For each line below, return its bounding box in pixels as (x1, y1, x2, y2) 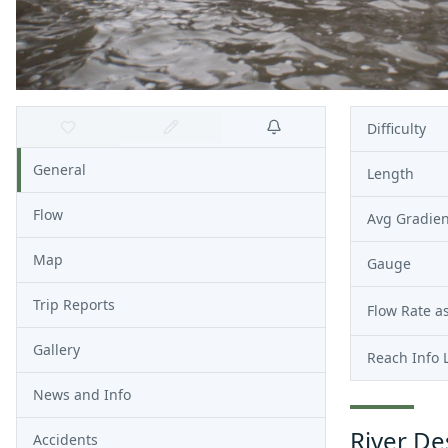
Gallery (33, 340, 80, 359)
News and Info (33, 385, 131, 404)
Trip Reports (33, 295, 115, 314)
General (33, 160, 86, 179)
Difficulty (367, 119, 426, 138)
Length (367, 164, 414, 183)
